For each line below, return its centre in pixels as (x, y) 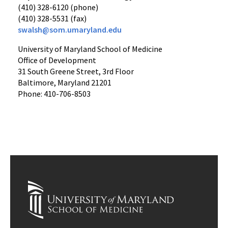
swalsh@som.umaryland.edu (70, 30)
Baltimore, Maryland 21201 (65, 82)
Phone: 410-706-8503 (54, 94)
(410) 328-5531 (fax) (52, 18)
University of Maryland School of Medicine (90, 49)
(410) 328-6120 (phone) (58, 7)
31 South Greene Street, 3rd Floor (76, 71)
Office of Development (57, 60)
